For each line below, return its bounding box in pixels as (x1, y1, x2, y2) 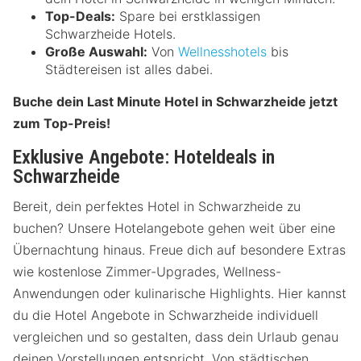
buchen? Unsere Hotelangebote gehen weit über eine (13, 219, 335, 236)
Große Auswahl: (45, 44, 147, 60)
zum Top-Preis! (13, 115, 110, 132)
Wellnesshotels (178, 44, 267, 60)
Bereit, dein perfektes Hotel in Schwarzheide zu (13, 197, 301, 214)
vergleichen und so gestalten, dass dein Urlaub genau (13, 328, 338, 345)
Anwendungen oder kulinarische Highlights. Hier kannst (13, 284, 346, 301)
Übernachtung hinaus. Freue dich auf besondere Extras (13, 241, 346, 258)
